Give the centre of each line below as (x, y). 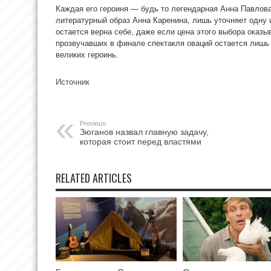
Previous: (94, 123)
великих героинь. (87, 54)
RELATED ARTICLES (94, 178)
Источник (73, 82)
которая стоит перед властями (141, 141)
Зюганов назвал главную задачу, (144, 132)
